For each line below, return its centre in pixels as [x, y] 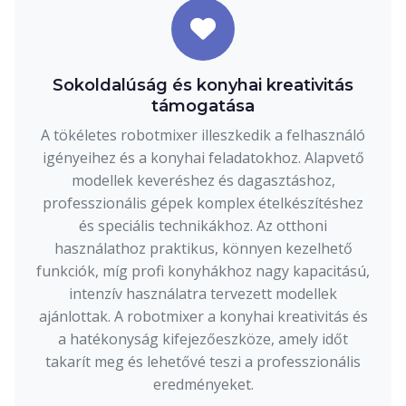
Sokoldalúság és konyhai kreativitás [203, 85]
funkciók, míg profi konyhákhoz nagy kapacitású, [203, 271]
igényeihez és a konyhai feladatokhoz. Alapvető [203, 157]
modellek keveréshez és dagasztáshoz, [203, 180]
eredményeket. [203, 384]
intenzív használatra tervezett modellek [203, 293]
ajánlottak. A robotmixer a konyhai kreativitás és [203, 316]
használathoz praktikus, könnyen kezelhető [203, 248]
